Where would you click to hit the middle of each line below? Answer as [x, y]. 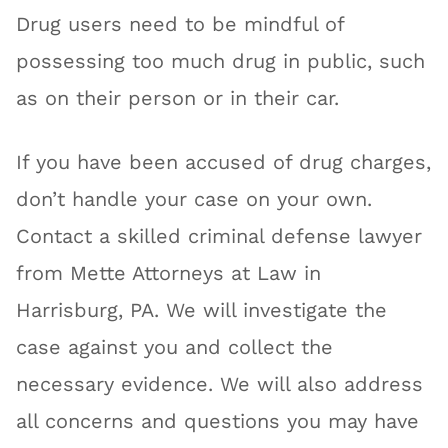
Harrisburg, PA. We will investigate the [202, 310]
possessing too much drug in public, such [221, 61]
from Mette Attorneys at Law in [169, 273]
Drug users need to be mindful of [180, 24]
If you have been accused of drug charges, [224, 162]
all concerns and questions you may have [218, 421]
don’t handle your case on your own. [194, 199]
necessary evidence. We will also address [220, 384]
